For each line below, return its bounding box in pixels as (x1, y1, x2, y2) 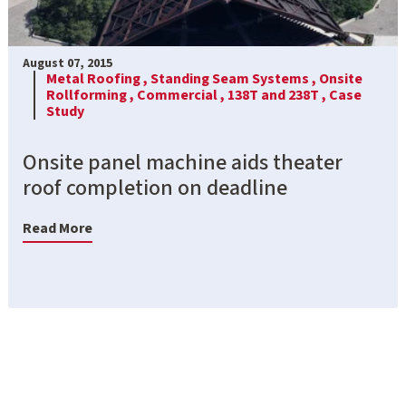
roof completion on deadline (23, 171, 287, 204)
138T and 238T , (227, 84, 329, 105)
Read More (23, 217, 92, 238)
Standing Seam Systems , (150, 68, 319, 89)
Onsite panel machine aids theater (23, 146, 343, 179)
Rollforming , (46, 84, 137, 105)
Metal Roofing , (46, 68, 150, 89)
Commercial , (137, 84, 227, 105)
